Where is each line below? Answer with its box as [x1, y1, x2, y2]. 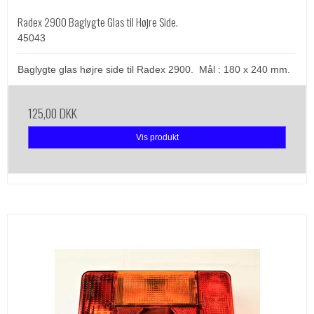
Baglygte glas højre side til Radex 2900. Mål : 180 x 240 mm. [18, 63, 290, 75]
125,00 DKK [28, 103, 77, 122]
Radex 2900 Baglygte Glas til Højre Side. [18, 13, 178, 30]
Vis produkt [135, 132, 179, 142]
